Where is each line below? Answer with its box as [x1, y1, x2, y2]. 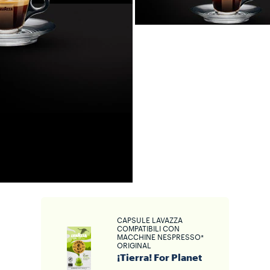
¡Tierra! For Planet [117, 253, 202, 263]
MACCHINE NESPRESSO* [117, 234, 204, 241]
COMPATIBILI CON [117, 225, 180, 233]
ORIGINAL [117, 242, 151, 250]
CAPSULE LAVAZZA [117, 217, 183, 224]
